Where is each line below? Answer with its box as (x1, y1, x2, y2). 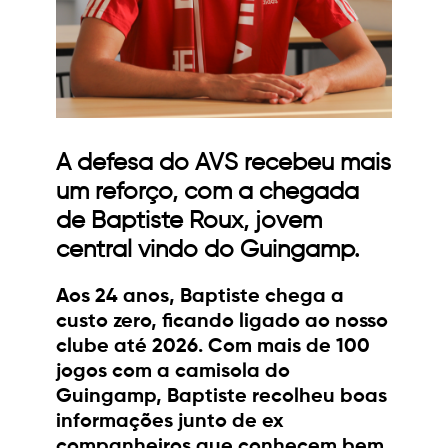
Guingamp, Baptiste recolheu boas (56, 387, 387, 408)
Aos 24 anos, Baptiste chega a (56, 287, 344, 308)
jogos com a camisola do (56, 362, 290, 383)
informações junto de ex (56, 412, 284, 433)
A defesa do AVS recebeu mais (56, 151, 391, 176)
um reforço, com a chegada (56, 180, 359, 205)
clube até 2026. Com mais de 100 (56, 337, 370, 358)
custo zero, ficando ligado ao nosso (56, 312, 388, 333)
